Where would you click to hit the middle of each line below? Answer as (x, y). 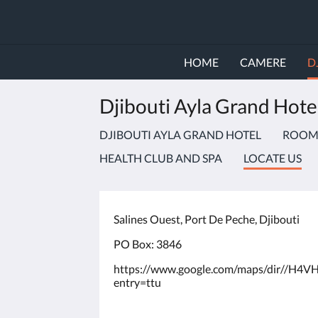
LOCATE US (273, 158)
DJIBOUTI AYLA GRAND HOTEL (180, 135)
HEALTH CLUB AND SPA (161, 158)
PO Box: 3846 (148, 244)
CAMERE (263, 62)
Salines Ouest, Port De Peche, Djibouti (207, 219)
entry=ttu (137, 282)
